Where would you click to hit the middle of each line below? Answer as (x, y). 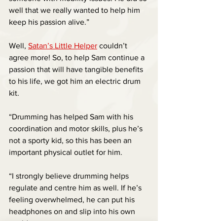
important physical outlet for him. (67, 152)
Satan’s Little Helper (63, 46)
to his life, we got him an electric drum (76, 81)
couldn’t (113, 46)
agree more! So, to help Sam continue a (78, 58)
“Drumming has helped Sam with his (72, 117)
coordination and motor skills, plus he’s (77, 129)
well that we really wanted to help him (75, 10)
